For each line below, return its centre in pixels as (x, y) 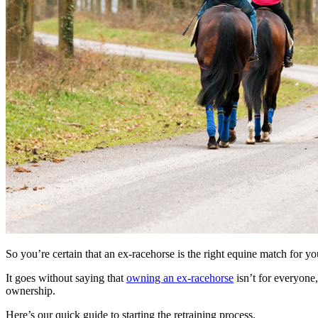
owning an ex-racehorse (180, 278)
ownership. (31, 290)
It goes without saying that (66, 278)
